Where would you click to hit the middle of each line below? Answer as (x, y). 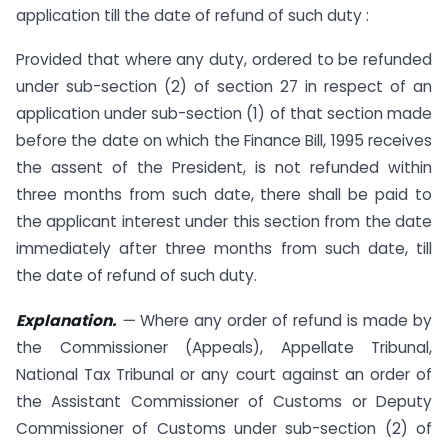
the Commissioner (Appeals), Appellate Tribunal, (224, 348)
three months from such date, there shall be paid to (224, 195)
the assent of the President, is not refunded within (224, 168)
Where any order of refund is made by (283, 321)
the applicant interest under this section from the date (224, 222)
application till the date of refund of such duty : (192, 15)
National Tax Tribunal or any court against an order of (224, 375)
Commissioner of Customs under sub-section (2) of (224, 429)
